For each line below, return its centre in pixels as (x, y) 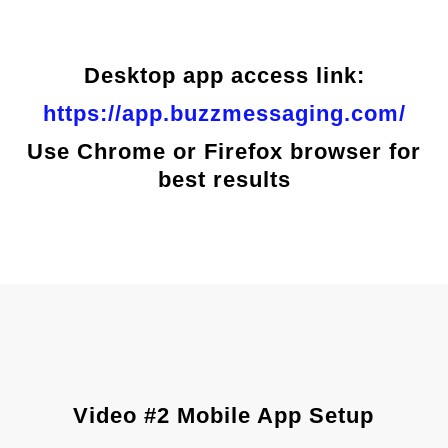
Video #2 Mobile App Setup (224, 415)
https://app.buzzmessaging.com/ (224, 113)
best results (224, 179)
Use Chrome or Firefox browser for (224, 151)
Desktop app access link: (224, 75)
